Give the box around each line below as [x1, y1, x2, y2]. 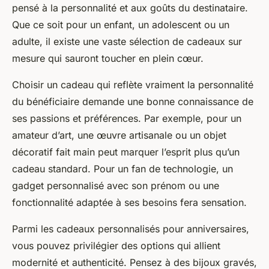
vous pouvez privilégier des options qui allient [12, 240, 220, 252]
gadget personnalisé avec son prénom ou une [12, 180, 219, 192]
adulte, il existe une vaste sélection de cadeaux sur [12, 35, 242, 48]
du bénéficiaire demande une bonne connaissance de [12, 95, 253, 108]
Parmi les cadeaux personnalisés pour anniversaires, [12, 223, 249, 235]
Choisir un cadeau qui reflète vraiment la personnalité [12, 79, 253, 91]
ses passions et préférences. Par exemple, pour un [12, 112, 241, 125]
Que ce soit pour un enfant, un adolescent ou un [12, 19, 229, 31]
